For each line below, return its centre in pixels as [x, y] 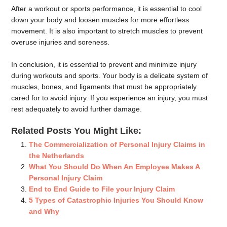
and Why [44, 212]
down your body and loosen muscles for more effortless [100, 20]
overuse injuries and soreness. [61, 42]
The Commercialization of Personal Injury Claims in [117, 145]
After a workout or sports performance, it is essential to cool [107, 8]
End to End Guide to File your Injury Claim [102, 189]
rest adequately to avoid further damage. [77, 109]
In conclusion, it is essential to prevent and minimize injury [104, 64]
